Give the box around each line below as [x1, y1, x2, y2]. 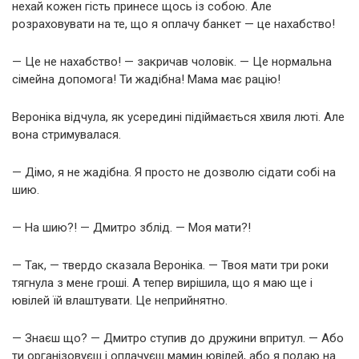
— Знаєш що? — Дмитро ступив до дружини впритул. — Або [12, 330, 344, 345]
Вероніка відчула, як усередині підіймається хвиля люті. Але [12, 109, 345, 124]
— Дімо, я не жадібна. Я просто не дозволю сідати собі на [12, 164, 336, 179]
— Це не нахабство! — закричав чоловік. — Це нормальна [12, 54, 332, 69]
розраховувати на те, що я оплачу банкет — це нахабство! [12, 16, 335, 31]
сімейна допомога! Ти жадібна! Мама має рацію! [12, 71, 280, 87]
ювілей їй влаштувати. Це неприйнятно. [12, 292, 228, 308]
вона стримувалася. [12, 127, 121, 142]
